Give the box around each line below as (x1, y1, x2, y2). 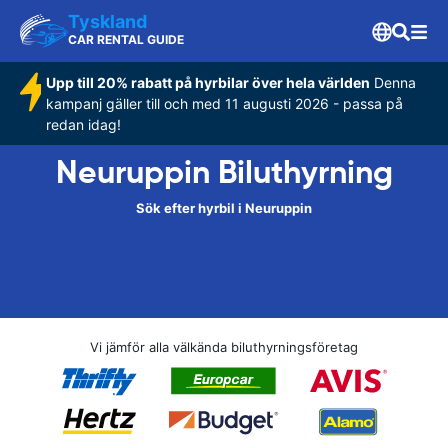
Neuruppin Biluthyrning (55, 152, 393, 192)
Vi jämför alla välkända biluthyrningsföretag (90, 339, 358, 355)
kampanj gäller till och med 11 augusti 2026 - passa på (45, 95, 403, 112)
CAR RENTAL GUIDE (68, 32, 184, 47)
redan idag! (45, 116, 121, 133)
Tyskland (68, 11, 147, 32)
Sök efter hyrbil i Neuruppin (136, 200, 312, 216)
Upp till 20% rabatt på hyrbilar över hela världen (45, 74, 370, 91)
